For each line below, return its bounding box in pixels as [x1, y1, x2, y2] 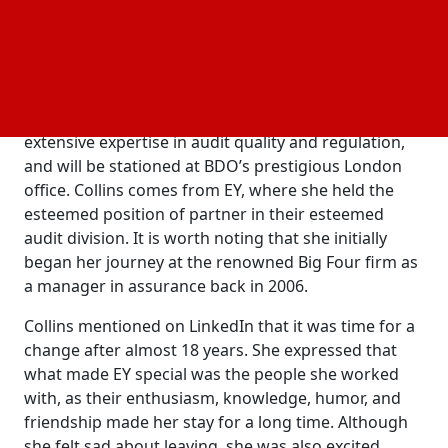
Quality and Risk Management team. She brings [24, 107, 384, 130]
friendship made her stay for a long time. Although [24, 411, 408, 434]
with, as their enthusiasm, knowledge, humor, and [24, 387, 401, 410]
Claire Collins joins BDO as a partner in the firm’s [24, 83, 390, 106]
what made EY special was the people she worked [24, 363, 399, 386]
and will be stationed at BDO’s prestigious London [24, 155, 402, 178]
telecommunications [209, 46, 331, 65]
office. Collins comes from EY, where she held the [24, 179, 394, 202]
